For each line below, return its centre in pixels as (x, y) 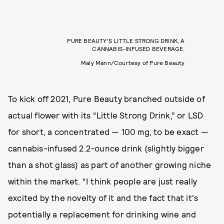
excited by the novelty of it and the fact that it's (103, 197)
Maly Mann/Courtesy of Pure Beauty (133, 62)
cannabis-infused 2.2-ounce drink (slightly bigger (106, 148)
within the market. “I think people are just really (103, 181)
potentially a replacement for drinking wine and (102, 214)
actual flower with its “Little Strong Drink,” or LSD (106, 115)
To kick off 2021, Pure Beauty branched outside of (106, 98)
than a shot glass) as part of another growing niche (110, 164)
